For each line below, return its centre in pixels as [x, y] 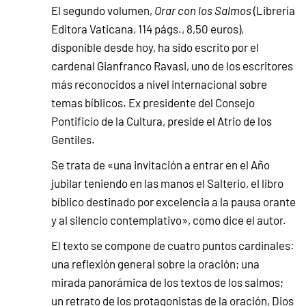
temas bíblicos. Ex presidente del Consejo [153, 103]
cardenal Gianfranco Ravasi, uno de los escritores [172, 66]
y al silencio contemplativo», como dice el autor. [169, 220]
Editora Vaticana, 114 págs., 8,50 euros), [148, 29]
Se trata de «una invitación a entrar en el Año [161, 165]
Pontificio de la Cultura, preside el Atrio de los [162, 121]
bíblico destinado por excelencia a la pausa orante [173, 202]
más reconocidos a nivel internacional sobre [159, 84]
